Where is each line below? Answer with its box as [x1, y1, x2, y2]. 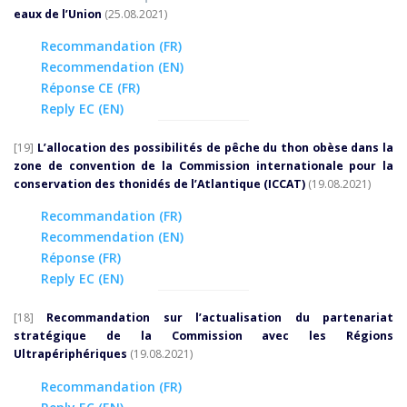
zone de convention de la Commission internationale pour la [14, 158, 393, 174]
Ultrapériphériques [14, 346, 127, 362]
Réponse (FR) [41, 249, 121, 267]
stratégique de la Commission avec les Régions [14, 328, 393, 344]
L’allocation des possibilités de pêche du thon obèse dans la [36, 140, 394, 156]
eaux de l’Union [14, 6, 102, 23]
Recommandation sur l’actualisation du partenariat [46, 310, 394, 326]
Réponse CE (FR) [41, 79, 140, 97]
